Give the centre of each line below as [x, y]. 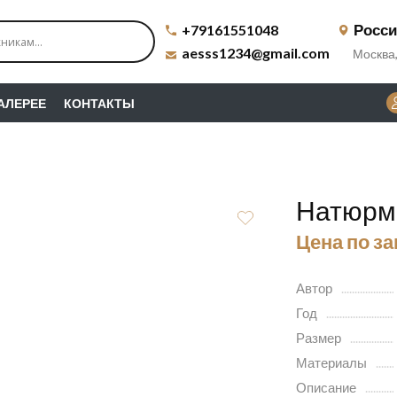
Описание [326, 387]
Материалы [331, 362]
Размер [318, 338]
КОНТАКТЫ [99, 103]
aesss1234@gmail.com [255, 53]
